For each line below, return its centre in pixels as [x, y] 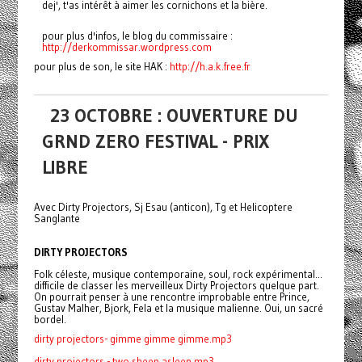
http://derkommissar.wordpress [115, 47]
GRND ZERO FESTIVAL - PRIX [155, 141]
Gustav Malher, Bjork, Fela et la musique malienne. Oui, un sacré [178, 308]
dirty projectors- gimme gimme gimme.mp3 [133, 339]
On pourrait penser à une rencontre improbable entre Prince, [171, 297]
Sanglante [57, 218]
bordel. [50, 319]
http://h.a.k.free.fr [210, 66]
